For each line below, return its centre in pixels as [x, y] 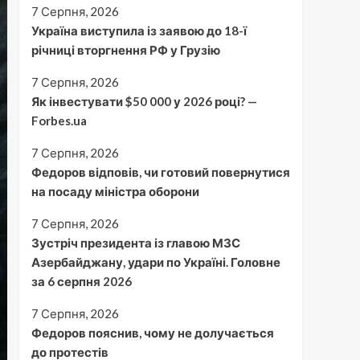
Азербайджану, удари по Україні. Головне [155, 262]
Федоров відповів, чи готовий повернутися [160, 172]
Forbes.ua [59, 121]
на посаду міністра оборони [115, 191]
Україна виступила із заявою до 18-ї [139, 31]
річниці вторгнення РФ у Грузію [125, 50]
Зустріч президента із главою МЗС [135, 243]
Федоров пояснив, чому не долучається [152, 333]
